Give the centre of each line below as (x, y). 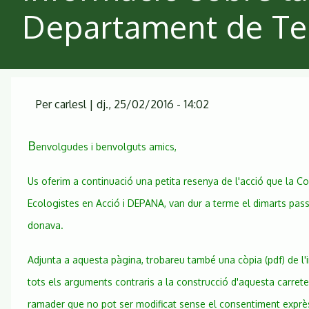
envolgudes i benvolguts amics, (106, 147)
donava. (46, 225)
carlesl (70, 104)
